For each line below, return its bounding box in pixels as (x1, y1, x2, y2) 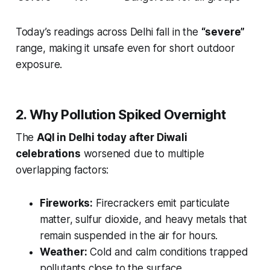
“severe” (201, 26, 245, 39)
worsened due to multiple (80, 148, 204, 160)
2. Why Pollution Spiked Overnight (15, 107, 226, 123)
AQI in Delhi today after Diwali (37, 131, 187, 144)
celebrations (15, 148, 81, 160)
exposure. (15, 58, 63, 71)
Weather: (39, 246, 87, 259)
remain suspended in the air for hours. (39, 230, 218, 242)
